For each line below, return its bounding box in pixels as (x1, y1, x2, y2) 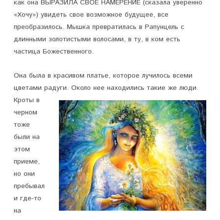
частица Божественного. (14, 47, 94, 56)
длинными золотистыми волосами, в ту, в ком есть (14, 34, 180, 44)
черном (14, 108, 37, 117)
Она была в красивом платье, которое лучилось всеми (14, 71, 192, 81)
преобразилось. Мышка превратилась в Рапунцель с (14, 22, 184, 32)
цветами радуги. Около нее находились (14, 83, 147, 93)
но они (14, 169, 35, 179)
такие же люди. (147, 83, 198, 93)
